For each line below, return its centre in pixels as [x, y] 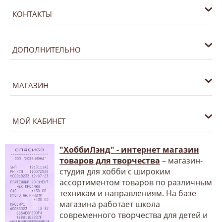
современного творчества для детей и [134, 215]
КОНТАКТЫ [32, 14]
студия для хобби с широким [115, 171]
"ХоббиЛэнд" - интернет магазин [129, 149]
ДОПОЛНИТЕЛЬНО [47, 49]
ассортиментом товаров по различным [136, 182]
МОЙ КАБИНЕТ [39, 121]
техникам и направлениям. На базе [128, 193]
